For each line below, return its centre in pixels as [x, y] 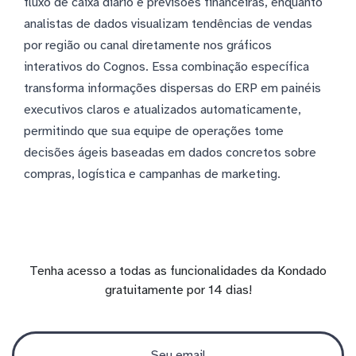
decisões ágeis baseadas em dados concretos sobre [170, 152]
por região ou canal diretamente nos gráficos [148, 45]
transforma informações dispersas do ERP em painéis [172, 88]
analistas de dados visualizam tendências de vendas [168, 23]
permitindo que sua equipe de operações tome [154, 131]
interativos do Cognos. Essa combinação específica [166, 66]
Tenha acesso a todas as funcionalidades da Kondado [178, 271]
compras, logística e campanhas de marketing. [152, 174]
